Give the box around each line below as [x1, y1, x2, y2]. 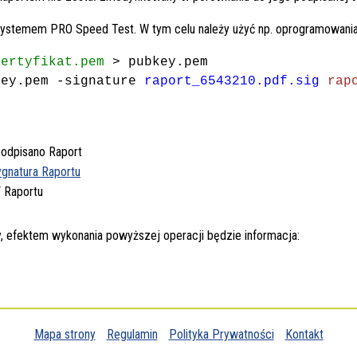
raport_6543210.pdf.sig [144, 74, 320, 88]
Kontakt [284, 327, 324, 342]
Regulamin [106, 327, 158, 342]
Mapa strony [33, 327, 96, 342]
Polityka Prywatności [168, 327, 274, 342]
